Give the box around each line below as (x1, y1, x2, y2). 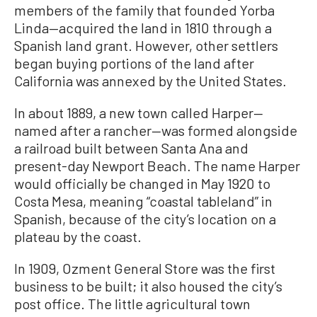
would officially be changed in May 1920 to (14, 174, 270, 192)
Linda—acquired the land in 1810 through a (14, 18, 272, 36)
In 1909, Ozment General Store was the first (14, 259, 275, 277)
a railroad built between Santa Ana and (14, 139, 248, 156)
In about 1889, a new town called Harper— (14, 103, 263, 121)
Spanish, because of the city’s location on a (14, 209, 276, 227)
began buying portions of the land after (14, 54, 254, 71)
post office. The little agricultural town (14, 294, 250, 312)
